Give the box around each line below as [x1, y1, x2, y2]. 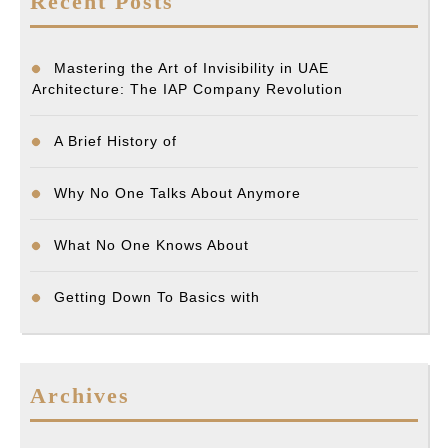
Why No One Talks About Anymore [54, 185, 301, 202]
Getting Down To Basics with [54, 289, 260, 306]
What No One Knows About [54, 237, 249, 254]
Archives [30, 383, 130, 409]
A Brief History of [54, 133, 177, 150]
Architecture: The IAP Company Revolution [32, 81, 343, 98]
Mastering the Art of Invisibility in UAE [54, 60, 329, 77]
